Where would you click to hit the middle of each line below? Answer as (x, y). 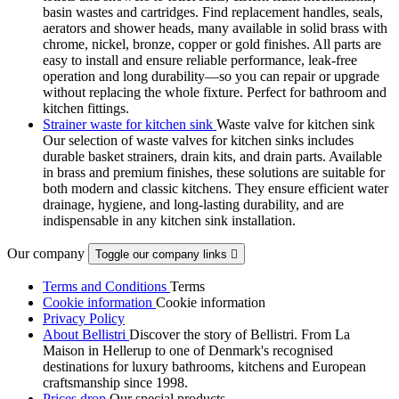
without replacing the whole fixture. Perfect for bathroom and (215, 92)
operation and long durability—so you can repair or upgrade (211, 76)
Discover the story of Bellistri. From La (240, 334)
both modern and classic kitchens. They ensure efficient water (216, 188)
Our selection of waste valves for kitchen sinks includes (198, 140)
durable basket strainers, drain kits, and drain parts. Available (212, 156)
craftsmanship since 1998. (115, 382)
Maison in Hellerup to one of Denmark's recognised (188, 350)
